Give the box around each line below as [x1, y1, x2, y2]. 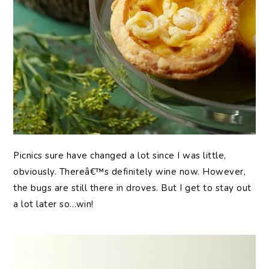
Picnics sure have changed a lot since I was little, [13, 150, 226, 162]
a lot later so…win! [13, 198, 94, 211]
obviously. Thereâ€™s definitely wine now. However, [13, 166, 246, 178]
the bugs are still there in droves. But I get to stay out [13, 182, 252, 195]
